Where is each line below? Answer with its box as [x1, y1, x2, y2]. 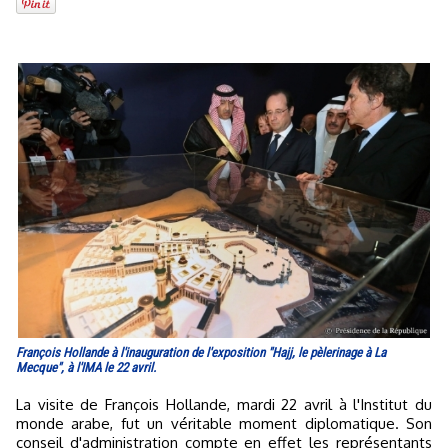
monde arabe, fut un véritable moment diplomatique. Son [16, 413, 432, 433]
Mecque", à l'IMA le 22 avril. [16, 359, 156, 375]
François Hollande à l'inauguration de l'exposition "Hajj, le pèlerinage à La [16, 344, 386, 360]
